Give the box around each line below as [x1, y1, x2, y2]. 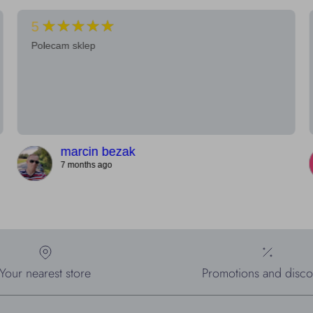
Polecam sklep [31, 39, 96, 51]
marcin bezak [60, 144, 136, 159]
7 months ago [60, 159, 112, 170]
